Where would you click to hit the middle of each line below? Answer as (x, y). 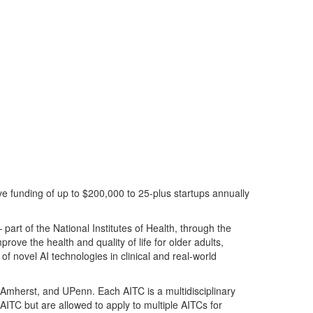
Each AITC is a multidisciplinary (167, 290)
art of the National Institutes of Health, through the (121, 227)
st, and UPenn (61, 290)
